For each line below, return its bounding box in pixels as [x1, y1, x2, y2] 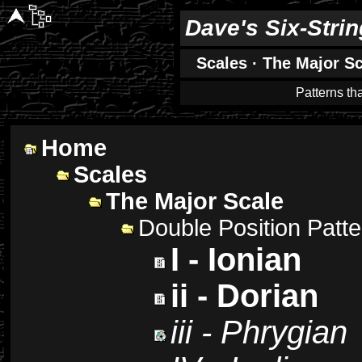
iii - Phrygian [170, 314, 347, 350]
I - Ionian [170, 242, 301, 277]
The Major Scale [106, 188, 284, 214]
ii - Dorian [170, 278, 318, 314]
